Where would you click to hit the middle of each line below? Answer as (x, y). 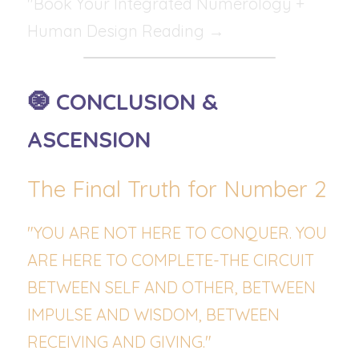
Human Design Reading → (126, 31)
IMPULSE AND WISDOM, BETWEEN (153, 315)
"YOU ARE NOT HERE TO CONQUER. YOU (177, 233)
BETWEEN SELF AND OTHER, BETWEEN (171, 287)
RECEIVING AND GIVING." (119, 342)
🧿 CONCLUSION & (123, 101)
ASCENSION (89, 139)
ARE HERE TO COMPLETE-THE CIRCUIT (171, 260)
